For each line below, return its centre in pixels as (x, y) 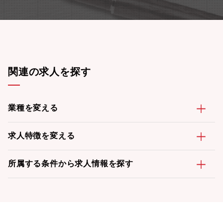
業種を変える (33, 108)
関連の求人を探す (50, 72)
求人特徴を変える (42, 136)
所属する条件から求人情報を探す (71, 164)
